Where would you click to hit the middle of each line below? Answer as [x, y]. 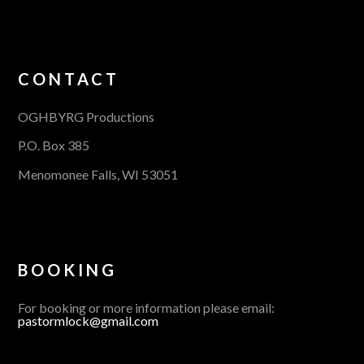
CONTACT [69, 79]
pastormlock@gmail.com [89, 320]
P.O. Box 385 [54, 145]
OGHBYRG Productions [87, 117]
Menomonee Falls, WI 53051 [98, 174]
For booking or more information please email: [147, 307]
